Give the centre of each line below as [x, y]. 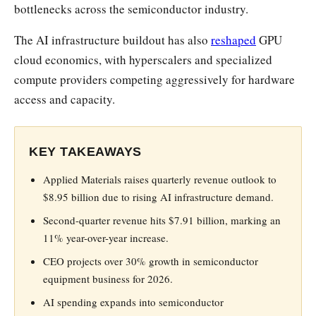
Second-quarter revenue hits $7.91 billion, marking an [162, 220]
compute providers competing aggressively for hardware [154, 79]
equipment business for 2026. [108, 278]
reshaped [233, 39]
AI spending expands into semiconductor [133, 302]
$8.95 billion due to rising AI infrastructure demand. [158, 196]
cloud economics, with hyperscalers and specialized [143, 59]
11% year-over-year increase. [106, 237]
